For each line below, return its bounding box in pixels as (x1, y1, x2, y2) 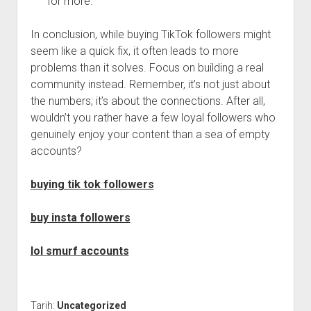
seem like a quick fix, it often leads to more (30, 44, 239, 58)
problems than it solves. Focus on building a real (30, 61, 264, 74)
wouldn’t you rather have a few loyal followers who (30, 111, 276, 124)
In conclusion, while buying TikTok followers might (30, 28, 271, 41)
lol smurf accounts (30, 244, 129, 258)
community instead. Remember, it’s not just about (30, 78, 270, 91)
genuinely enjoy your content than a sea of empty (30, 128, 270, 141)
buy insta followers (30, 211, 131, 224)
